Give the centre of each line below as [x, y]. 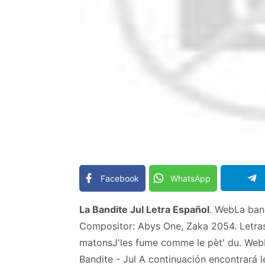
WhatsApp [191, 178]
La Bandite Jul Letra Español [144, 209]
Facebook [120, 178]
